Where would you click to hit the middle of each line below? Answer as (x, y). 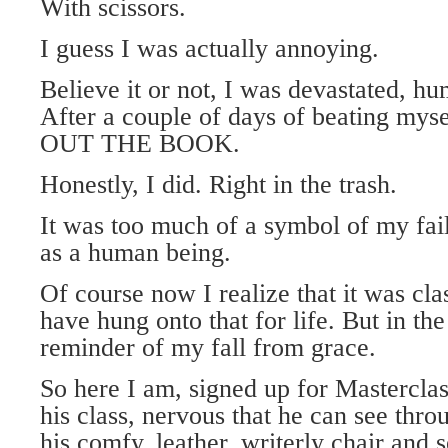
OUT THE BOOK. (140, 143)
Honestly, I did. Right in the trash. (218, 184)
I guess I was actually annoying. (209, 48)
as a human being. (135, 252)
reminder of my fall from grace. (208, 347)
